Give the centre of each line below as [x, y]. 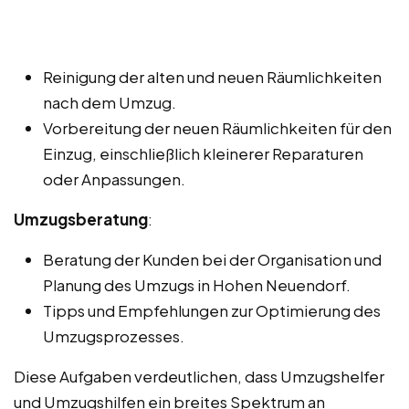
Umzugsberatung [81, 220]
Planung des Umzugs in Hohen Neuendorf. [197, 285]
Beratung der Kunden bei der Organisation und [212, 260]
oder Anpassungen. [114, 179]
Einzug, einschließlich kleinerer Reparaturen [203, 154]
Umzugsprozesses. [114, 336]
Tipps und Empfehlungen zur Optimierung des [212, 311]
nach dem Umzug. [110, 103]
